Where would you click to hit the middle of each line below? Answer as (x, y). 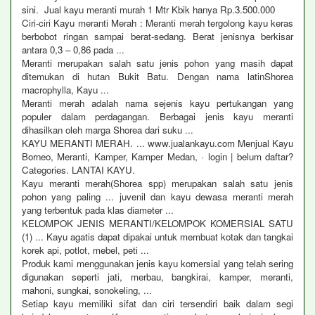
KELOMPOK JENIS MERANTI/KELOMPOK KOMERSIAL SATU (157, 223)
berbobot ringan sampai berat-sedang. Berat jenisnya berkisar (157, 36)
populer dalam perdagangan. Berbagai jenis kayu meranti (157, 116)
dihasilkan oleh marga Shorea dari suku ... (108, 130)
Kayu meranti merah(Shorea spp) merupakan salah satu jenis (157, 183)
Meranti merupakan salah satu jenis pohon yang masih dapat (157, 63)
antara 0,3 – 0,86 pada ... (73, 50)
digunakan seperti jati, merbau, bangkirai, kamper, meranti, (157, 277)
